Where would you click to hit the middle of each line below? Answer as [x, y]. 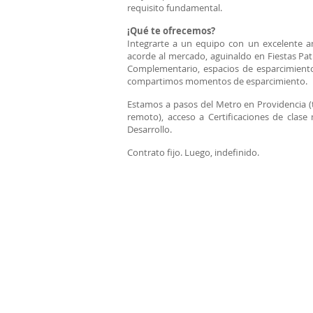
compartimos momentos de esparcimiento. [217, 81]
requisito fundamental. [175, 8]
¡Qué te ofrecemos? [171, 31]
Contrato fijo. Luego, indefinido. [193, 152]
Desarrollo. [150, 129]
